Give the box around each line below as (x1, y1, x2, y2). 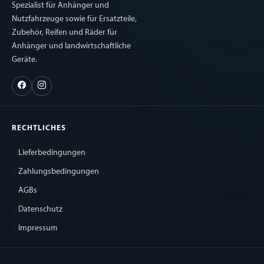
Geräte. (12, 55, 37, 65)
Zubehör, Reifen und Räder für (12, 28, 117, 38)
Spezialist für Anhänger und (12, 1, 109, 11)
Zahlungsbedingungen (18, 167, 99, 177)
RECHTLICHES (12, 124, 67, 133)
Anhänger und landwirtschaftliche (12, 42, 131, 51)
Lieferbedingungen (18, 148, 85, 158)
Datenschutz (18, 205, 62, 214)
